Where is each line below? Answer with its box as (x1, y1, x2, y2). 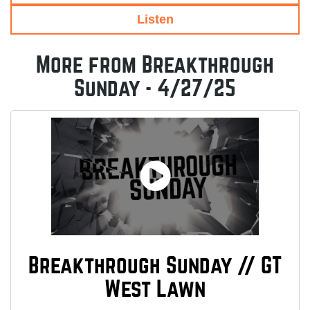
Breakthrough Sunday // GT (28, 254, 282, 277)
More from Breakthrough (36, 54, 274, 77)
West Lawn (104, 277, 206, 300)
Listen (136, 12, 174, 27)
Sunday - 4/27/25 (74, 77, 236, 100)
